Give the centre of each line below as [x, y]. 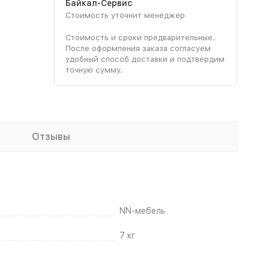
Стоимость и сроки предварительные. [140, 37]
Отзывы [51, 136]
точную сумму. [94, 70]
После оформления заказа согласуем [138, 48]
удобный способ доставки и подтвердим [145, 59]
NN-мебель [142, 210]
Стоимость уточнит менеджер [125, 15]
